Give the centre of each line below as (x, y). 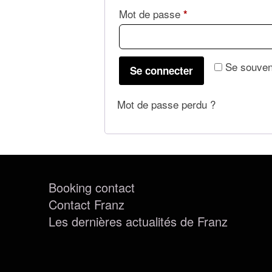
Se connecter (161, 71)
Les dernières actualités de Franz (138, 221)
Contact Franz (87, 204)
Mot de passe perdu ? (166, 104)
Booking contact (92, 187)
